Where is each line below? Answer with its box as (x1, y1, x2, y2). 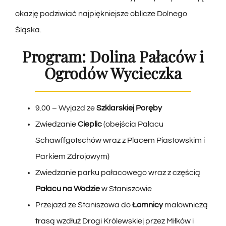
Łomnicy (132, 200, 163, 209)
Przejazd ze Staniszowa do (35, 200, 132, 209)
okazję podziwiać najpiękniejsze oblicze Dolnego (15, 9, 187, 18)
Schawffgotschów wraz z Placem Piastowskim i (35, 136, 205, 144)
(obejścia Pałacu (101, 120, 163, 128)
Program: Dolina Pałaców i (22, 45, 204, 67)
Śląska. (15, 25, 41, 34)
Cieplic (77, 120, 102, 128)
